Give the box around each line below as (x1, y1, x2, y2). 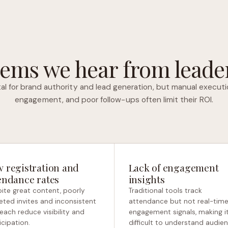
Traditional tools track (128, 186, 202, 195)
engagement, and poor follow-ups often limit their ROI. (15, 95, 213, 105)
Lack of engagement (128, 161, 219, 174)
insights (128, 173, 165, 186)
